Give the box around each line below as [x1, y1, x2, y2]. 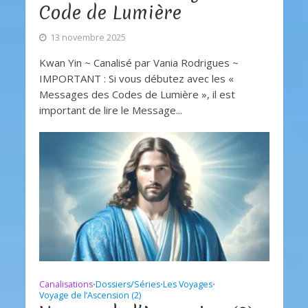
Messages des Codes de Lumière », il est [38, 87, 235, 102]
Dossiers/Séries [95, 278, 160, 291]
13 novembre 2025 [49, 32, 126, 44]
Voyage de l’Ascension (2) [38, 289, 141, 302]
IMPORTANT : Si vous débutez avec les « [38, 71, 234, 86]
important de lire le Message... [38, 103, 182, 118]
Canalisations [38, 278, 93, 291]
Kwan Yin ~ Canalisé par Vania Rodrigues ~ [38, 56, 239, 70]
